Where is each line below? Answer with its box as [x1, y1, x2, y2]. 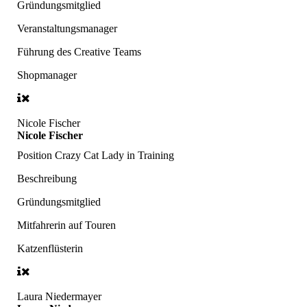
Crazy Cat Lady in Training [55, 149, 174, 162]
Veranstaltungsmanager [17, 23, 117, 35]
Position [17, 149, 55, 162]
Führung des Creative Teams [17, 46, 141, 58]
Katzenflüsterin [17, 243, 83, 255]
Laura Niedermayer [17, 291, 101, 303]
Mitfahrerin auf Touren [17, 219, 116, 232]
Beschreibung [17, 173, 77, 185]
